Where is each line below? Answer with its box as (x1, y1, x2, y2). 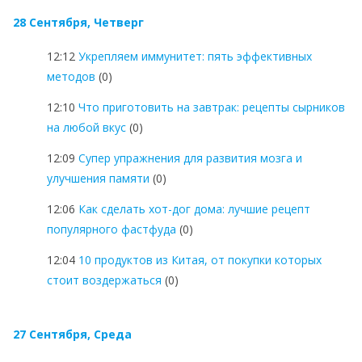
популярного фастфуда (47, 221, 176, 237)
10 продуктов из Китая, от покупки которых (78, 251, 322, 267)
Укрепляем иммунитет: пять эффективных (78, 48, 312, 64)
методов (47, 68, 95, 84)
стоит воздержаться (47, 271, 162, 288)
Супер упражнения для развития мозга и (78, 149, 302, 166)
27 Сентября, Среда (13, 326, 132, 342)
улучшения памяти (47, 170, 149, 186)
